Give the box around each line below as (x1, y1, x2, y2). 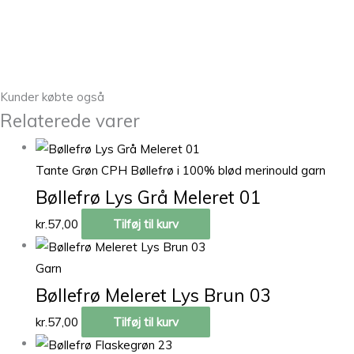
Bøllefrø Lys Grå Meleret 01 (36, 186, 262, 209)
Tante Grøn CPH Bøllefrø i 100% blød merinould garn (36, 163, 326, 179)
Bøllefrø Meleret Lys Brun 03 (36, 283, 272, 307)
